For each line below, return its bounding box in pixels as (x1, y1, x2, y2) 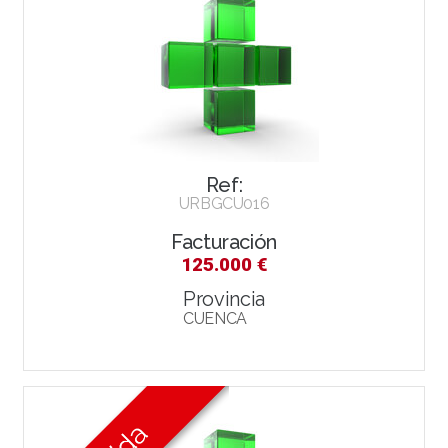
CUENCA (183, 308, 247, 328)
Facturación (171, 229, 277, 254)
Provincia (183, 286, 265, 311)
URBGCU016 (178, 193, 270, 213)
